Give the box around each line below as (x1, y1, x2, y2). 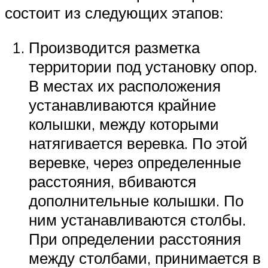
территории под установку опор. (29, 56, 257, 76)
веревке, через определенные (29, 152, 241, 172)
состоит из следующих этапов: (5, 3, 223, 23)
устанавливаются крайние (29, 95, 216, 114)
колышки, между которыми (29, 114, 219, 133)
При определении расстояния (29, 229, 241, 248)
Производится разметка (29, 37, 200, 57)
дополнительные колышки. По (29, 190, 243, 210)
